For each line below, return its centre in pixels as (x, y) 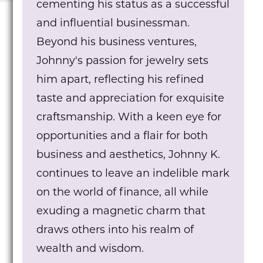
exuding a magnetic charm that (121, 212)
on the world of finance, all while (123, 193)
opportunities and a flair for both (122, 136)
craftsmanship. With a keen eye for (129, 118)
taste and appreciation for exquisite (131, 99)
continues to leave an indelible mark (133, 174)
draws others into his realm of (115, 230)
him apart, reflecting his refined (120, 80)
